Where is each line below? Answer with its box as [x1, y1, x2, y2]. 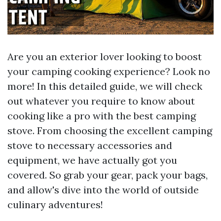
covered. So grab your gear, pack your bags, [7, 169, 208, 182]
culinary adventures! [7, 198, 103, 211]
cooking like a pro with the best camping [7, 110, 196, 122]
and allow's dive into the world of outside [7, 184, 199, 196]
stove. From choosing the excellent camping [7, 124, 212, 137]
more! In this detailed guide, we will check [7, 80, 202, 93]
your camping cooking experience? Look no [7, 65, 210, 78]
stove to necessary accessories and [7, 139, 172, 152]
